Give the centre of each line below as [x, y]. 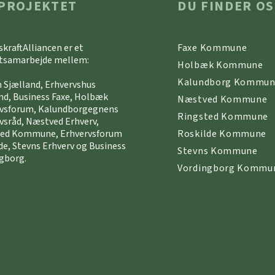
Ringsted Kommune [223, 117]
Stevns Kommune [218, 151]
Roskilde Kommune [222, 134]
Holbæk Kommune [220, 65]
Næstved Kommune [223, 100]
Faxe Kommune [212, 48]
